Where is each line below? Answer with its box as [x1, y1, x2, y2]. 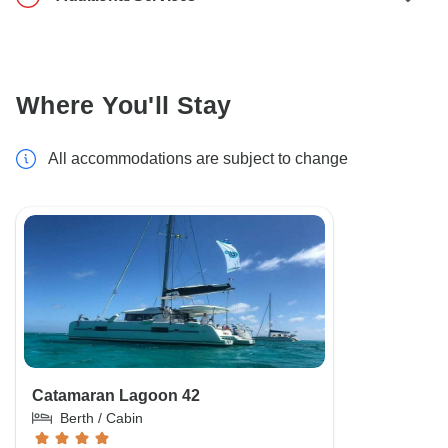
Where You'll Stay [16, 91, 232, 120]
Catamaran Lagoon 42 [32, 387, 200, 405]
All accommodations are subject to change [48, 150, 348, 168]
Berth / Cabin [60, 410, 143, 427]
